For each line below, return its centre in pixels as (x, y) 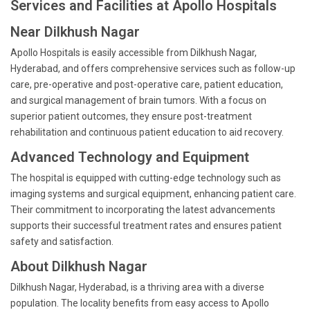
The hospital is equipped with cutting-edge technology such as (146, 178)
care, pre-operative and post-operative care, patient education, (147, 84)
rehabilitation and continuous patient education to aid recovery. (147, 132)
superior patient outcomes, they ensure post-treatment (131, 116)
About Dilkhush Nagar (79, 266)
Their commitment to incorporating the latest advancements (143, 210)
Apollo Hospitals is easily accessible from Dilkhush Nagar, (134, 53)
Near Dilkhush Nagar (75, 32)
